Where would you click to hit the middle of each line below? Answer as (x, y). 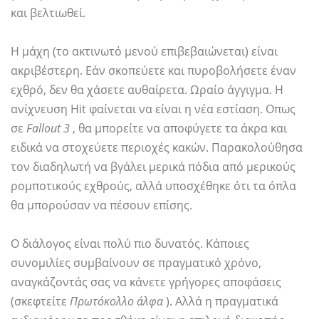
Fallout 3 (48, 129)
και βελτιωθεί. (48, 13)
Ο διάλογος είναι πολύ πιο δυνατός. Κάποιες (130, 244)
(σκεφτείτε (40, 302)
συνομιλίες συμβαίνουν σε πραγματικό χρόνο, (136, 263)
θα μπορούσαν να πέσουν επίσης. (101, 205)
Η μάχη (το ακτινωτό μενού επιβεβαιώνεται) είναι (144, 52)
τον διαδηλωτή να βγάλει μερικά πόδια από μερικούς (153, 167)
